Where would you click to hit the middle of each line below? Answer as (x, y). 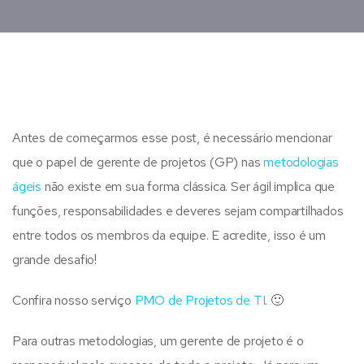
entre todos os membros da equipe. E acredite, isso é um (169, 235)
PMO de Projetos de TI (200, 300)
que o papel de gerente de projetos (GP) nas (138, 162)
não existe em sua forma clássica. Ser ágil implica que (188, 186)
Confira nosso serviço (74, 300)
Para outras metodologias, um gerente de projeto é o (158, 341)
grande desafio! (55, 260)
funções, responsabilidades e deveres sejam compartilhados (178, 211)
